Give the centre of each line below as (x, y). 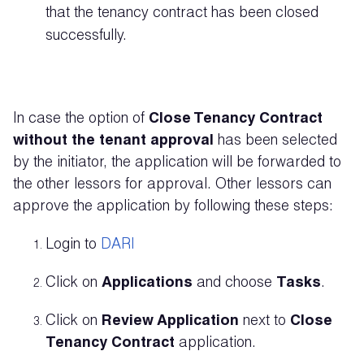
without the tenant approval (115, 141)
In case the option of (81, 119)
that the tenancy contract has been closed (182, 14)
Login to (73, 245)
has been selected (277, 141)
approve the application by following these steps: (175, 207)
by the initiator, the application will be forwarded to (177, 163)
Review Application (172, 322)
